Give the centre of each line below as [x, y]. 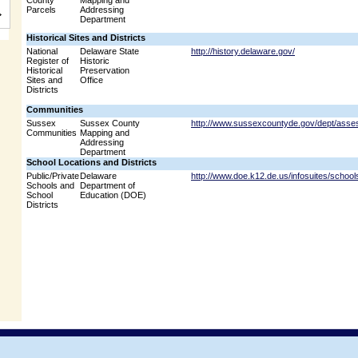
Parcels [41, 10]
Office [91, 80]
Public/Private [53, 176]
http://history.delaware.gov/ [243, 51]
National [42, 51]
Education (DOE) [113, 195]
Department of [107, 185]
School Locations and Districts [91, 162]
